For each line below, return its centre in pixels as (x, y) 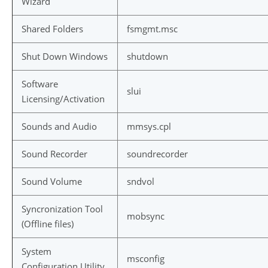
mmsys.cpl (149, 126)
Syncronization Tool (62, 209)
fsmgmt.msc (152, 29)
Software (40, 84)
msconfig (146, 258)
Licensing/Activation (63, 99)
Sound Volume (52, 181)
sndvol (141, 181)
